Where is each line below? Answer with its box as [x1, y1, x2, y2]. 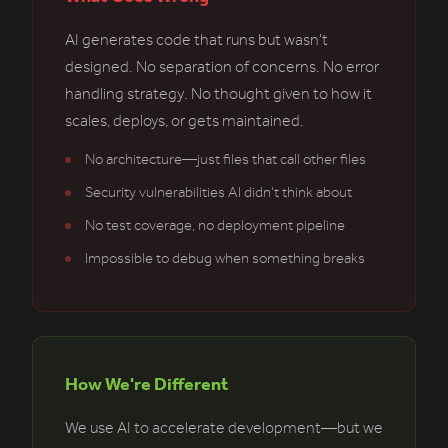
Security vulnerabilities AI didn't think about [85, 184, 352, 202]
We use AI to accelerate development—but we [65, 419, 383, 438]
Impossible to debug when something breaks [85, 250, 365, 268]
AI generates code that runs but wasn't [65, 31, 328, 50]
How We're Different [65, 373, 229, 396]
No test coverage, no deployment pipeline [85, 217, 345, 235]
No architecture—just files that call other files [85, 151, 366, 169]
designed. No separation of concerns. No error [65, 58, 379, 77]
